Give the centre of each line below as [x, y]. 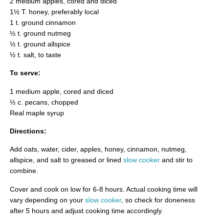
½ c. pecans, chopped [44, 102]
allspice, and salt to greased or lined [66, 160]
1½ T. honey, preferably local [54, 11]
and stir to [176, 160]
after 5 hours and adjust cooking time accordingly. [87, 210]
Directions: [28, 131]
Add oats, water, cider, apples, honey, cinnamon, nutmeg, [98, 149]
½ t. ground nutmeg [40, 33]
